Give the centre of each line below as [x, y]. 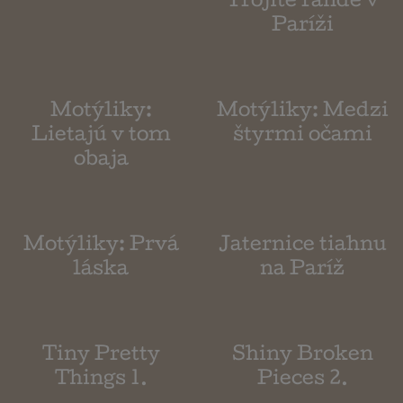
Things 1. [101, 381]
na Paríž [302, 271]
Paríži [302, 27]
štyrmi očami [302, 137]
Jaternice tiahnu [302, 247]
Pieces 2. [302, 381]
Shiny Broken [302, 357]
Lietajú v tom [101, 137]
